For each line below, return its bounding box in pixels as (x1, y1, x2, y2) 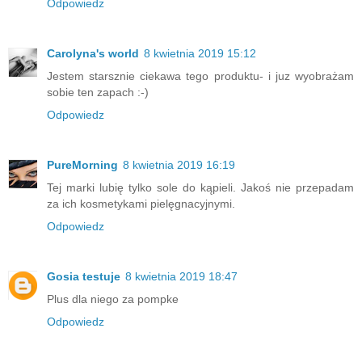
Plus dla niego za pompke (47, 292, 179, 305)
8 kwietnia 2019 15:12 (144, 46, 256, 60)
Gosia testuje (47, 269, 120, 283)
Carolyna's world (47, 46, 139, 60)
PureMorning (47, 158, 118, 171)
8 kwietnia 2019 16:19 (123, 158, 235, 171)
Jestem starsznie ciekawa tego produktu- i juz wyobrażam (47, 69, 354, 82)
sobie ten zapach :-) (47, 85, 149, 99)
